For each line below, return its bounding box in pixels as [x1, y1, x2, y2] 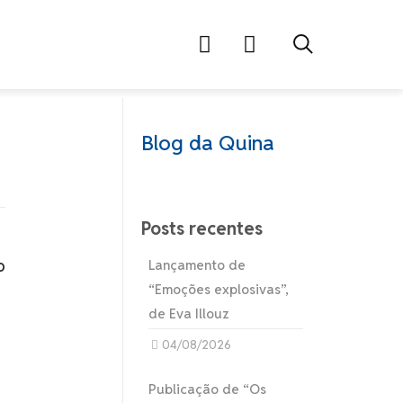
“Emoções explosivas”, [148, 281, 290, 298]
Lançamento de [148, 256, 246, 273]
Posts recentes [140, 217, 263, 240]
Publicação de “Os [148, 381, 267, 398]
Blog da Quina [140, 130, 274, 157]
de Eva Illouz [148, 305, 230, 322]
